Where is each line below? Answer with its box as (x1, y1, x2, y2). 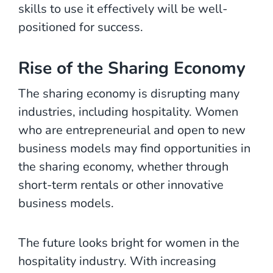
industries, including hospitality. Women (18, 103, 238, 120)
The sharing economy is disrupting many (18, 85, 239, 102)
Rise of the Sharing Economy (18, 56, 246, 80)
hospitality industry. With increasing (18, 252, 216, 269)
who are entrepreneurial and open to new (18, 121, 246, 138)
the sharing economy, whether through (18, 158, 229, 175)
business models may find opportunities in (18, 140, 250, 157)
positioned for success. (18, 18, 143, 35)
